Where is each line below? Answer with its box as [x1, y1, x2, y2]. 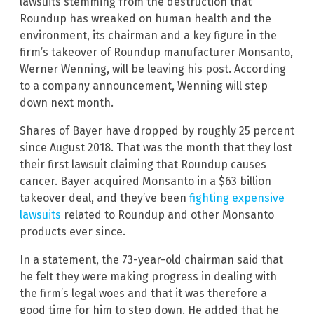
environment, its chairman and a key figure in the [20, 28, 277, 42]
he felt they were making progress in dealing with [20, 269, 277, 283]
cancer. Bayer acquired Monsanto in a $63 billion [20, 174, 271, 188]
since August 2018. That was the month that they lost [20, 140, 292, 154]
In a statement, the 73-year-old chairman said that [20, 252, 283, 266]
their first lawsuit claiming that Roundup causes [20, 157, 266, 171]
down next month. [20, 95, 114, 109]
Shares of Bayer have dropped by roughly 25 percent [20, 123, 294, 137]
